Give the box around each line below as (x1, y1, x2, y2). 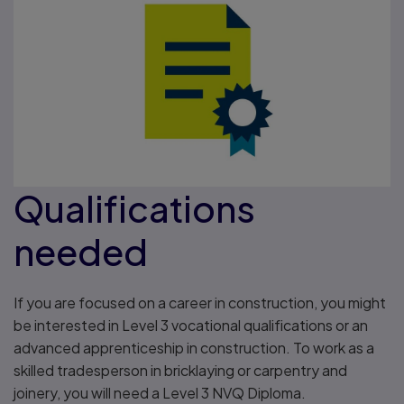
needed (14, 228, 148, 275)
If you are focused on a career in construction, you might (14, 293, 386, 313)
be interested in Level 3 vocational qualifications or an (14, 316, 368, 335)
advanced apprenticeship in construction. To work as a (14, 338, 374, 358)
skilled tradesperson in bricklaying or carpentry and (14, 361, 347, 381)
